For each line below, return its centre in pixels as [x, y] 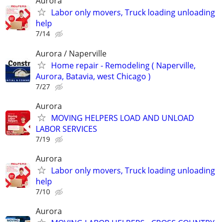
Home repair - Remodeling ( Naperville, [123, 65]
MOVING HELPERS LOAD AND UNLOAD [123, 118]
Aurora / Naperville [71, 53]
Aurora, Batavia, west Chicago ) [93, 76]
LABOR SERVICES [66, 129]
